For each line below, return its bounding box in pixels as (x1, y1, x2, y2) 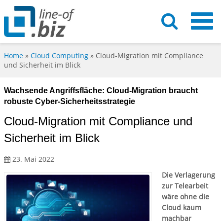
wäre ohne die (162, 192, 209, 202)
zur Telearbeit (162, 181, 208, 191)
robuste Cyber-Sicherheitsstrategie (4, 97, 135, 106)
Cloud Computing (31, 51, 88, 61)
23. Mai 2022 (10, 154, 54, 164)
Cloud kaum (162, 203, 201, 213)
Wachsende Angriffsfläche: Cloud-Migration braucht (4, 86, 198, 95)
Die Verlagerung (162, 170, 215, 180)
